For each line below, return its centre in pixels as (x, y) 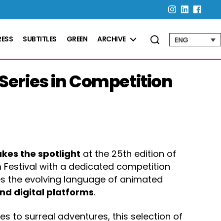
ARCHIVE (111, 39)
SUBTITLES (40, 39)
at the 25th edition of (128, 154)
